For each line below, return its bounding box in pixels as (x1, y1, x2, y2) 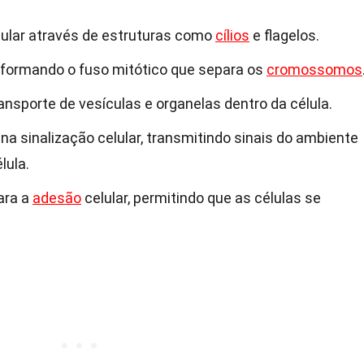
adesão (32, 189, 81, 206)
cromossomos (266, 61, 362, 78)
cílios (215, 27, 249, 44)
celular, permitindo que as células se (81, 189, 321, 206)
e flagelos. (249, 27, 319, 44)
